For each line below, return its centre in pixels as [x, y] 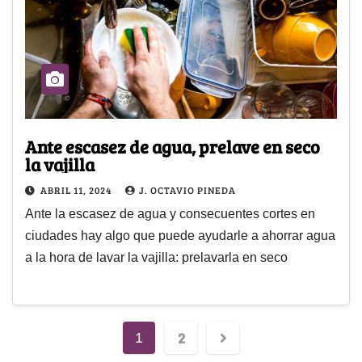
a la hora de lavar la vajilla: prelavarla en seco [156, 257]
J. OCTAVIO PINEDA [187, 189]
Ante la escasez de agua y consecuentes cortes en [170, 213]
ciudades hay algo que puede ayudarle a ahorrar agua [180, 235]
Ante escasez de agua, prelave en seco [173, 146]
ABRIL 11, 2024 [77, 189]
